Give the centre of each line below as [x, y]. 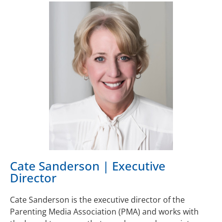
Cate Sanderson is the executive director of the [97, 199]
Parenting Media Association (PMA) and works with [104, 211]
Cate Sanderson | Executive [88, 166]
